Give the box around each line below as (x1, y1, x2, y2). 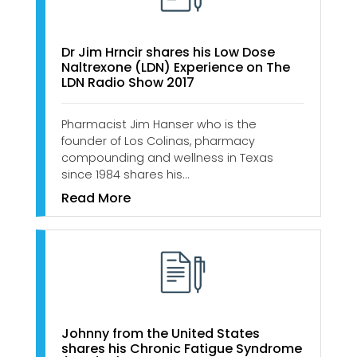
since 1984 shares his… (61, 166, 189, 182)
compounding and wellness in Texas (61, 149, 273, 166)
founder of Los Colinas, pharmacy (61, 132, 255, 149)
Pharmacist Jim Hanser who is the (61, 116, 257, 132)
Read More (61, 188, 131, 207)
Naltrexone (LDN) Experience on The (61, 57, 290, 76)
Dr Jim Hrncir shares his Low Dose (61, 42, 275, 61)
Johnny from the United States (61, 324, 260, 343)
